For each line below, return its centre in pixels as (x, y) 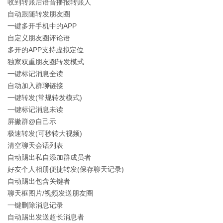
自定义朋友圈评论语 (39, 38)
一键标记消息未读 (35, 110)
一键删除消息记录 (35, 205)
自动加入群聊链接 (35, 86)
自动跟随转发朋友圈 (39, 14)
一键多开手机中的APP (42, 26)
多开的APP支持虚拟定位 (46, 50)
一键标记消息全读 (35, 74)
